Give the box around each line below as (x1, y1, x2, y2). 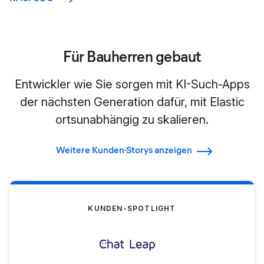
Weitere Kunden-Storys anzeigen (56, 144, 192, 156)
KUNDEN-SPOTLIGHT (88, 204, 176, 213)
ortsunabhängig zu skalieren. (55, 112, 209, 127)
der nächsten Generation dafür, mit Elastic (19, 94, 245, 109)
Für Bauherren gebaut (63, 47, 201, 66)
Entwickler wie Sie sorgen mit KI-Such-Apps (14, 77, 250, 91)
